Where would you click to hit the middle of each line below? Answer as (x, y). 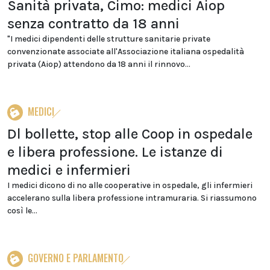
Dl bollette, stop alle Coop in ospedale (130, 134)
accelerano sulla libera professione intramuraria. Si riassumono (132, 198)
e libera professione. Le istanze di (115, 152)
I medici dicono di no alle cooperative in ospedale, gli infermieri (130, 185)
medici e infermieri (69, 170)
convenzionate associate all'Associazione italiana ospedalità (126, 52)
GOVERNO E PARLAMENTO (76, 258)
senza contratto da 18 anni (93, 24)
